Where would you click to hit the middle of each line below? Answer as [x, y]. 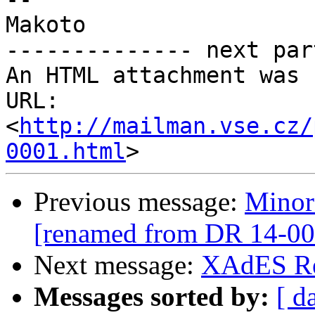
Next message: [117, 265]
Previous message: [139, 202]
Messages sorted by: [152, 297]
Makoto [46, 25]
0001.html [66, 152]
